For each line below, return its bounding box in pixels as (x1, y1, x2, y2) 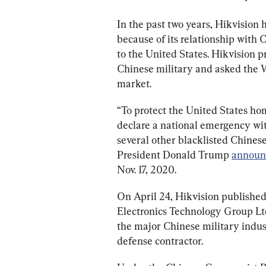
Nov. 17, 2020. (117, 163, 176, 176)
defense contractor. (117, 234, 203, 247)
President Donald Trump (117, 148, 232, 161)
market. (117, 77, 151, 90)
